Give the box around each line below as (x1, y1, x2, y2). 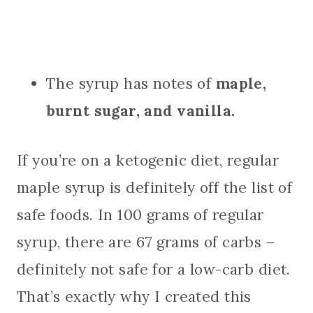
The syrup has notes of (46, 73, 216, 93)
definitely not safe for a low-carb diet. (17, 259, 291, 279)
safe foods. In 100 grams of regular (17, 205, 264, 224)
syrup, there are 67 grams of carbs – (17, 232, 275, 252)
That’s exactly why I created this (17, 286, 252, 306)
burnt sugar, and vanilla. (46, 101, 235, 120)
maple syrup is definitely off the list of (17, 177, 293, 197)
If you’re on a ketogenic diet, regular (17, 150, 279, 170)
